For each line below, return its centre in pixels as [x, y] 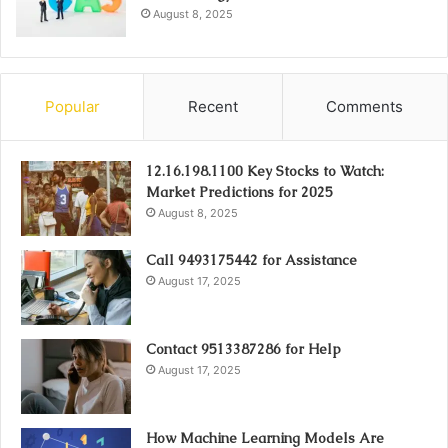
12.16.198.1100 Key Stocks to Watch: [265, 170]
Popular [72, 106]
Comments [365, 106]
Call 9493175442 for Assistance [251, 259]
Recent [212, 106]
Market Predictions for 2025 [239, 191]
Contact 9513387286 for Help [243, 348]
